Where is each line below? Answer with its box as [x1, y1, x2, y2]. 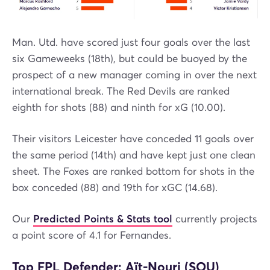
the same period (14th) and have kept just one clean [12, 148, 256, 162]
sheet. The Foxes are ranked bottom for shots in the [12, 165, 254, 178]
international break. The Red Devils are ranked [12, 84, 230, 98]
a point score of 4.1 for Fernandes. [12, 228, 171, 242]
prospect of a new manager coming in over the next [12, 68, 257, 81]
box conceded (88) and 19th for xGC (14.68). [12, 181, 218, 194]
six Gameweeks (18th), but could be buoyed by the [12, 52, 247, 65]
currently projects [172, 212, 257, 225]
